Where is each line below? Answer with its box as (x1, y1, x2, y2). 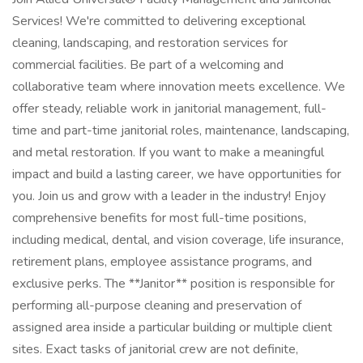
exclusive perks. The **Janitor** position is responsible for (12, 275, 335, 293)
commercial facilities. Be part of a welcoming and (12, 56, 284, 74)
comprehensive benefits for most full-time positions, (12, 209, 306, 227)
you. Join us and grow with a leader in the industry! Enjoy (12, 187, 326, 205)
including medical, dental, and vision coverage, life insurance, (12, 231, 344, 249)
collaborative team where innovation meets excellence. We (12, 78, 345, 96)
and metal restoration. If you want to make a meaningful (12, 143, 324, 161)
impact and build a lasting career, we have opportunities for (12, 165, 341, 183)
